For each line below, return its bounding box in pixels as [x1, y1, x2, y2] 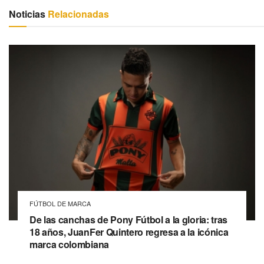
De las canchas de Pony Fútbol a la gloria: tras [29, 213, 227, 227]
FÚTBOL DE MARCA [29, 199, 91, 209]
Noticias [9, 6, 45, 21]
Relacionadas [45, 6, 109, 21]
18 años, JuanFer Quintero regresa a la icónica [29, 225, 229, 239]
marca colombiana [29, 237, 109, 252]
